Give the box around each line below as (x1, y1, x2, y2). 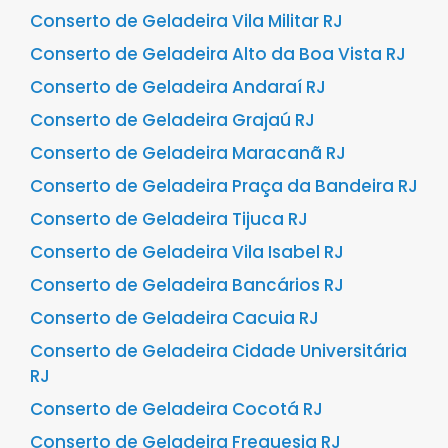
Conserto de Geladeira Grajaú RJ (30, 108, 315, 132)
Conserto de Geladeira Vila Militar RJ (30, 9, 343, 33)
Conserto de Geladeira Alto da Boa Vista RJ (30, 42, 406, 66)
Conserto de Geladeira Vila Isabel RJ (30, 240, 344, 264)
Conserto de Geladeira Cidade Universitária (30, 339, 407, 363)
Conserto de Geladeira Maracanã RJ (30, 141, 346, 165)
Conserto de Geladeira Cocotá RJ (30, 397, 323, 421)
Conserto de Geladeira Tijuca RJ (30, 207, 308, 231)
